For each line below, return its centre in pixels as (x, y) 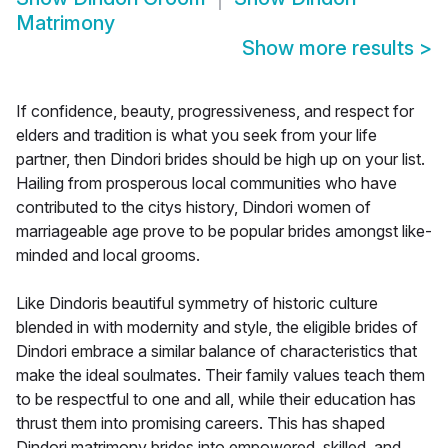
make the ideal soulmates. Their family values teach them (220, 375)
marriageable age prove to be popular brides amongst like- (224, 231)
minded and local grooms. (108, 255)
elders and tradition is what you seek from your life (196, 135)
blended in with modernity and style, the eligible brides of (217, 327)
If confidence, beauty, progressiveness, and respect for (215, 111)
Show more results (330, 48)
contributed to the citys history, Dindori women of (193, 207)
